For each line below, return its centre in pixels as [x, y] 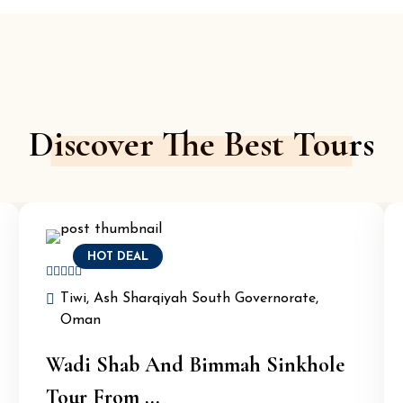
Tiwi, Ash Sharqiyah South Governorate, [189, 299]
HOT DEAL [117, 257]
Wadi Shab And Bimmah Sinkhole [195, 365]
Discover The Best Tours [201, 144]
